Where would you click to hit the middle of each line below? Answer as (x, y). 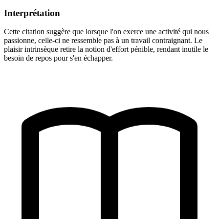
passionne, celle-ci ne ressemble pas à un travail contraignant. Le (103, 41)
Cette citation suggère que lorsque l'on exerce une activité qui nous (106, 32)
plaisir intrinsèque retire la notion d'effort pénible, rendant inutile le (106, 49)
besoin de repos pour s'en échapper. (58, 58)
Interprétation (32, 13)
